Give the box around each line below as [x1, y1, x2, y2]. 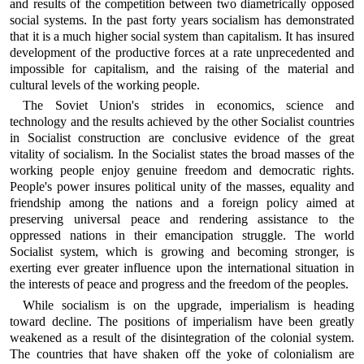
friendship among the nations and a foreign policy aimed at [10, 196, 354, 210]
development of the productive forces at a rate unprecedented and [10, 45, 354, 59]
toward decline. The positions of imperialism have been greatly [10, 314, 354, 328]
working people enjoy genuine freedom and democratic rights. [10, 163, 354, 178]
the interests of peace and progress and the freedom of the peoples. [10, 277, 349, 292]
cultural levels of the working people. [10, 77, 201, 92]
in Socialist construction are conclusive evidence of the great [10, 131, 354, 145]
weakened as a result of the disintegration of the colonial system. [10, 330, 354, 344]
